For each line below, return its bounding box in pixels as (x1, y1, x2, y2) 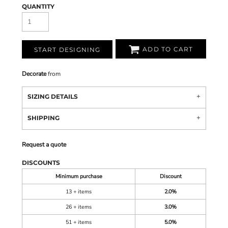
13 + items (66, 188, 92, 195)
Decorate (22, 70, 46, 78)
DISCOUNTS (22, 159, 60, 166)
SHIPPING (27, 114, 60, 122)
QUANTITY (22, 3, 54, 10)
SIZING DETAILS (27, 93, 78, 100)
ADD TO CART (142, 45, 193, 53)
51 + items (66, 218, 92, 226)
